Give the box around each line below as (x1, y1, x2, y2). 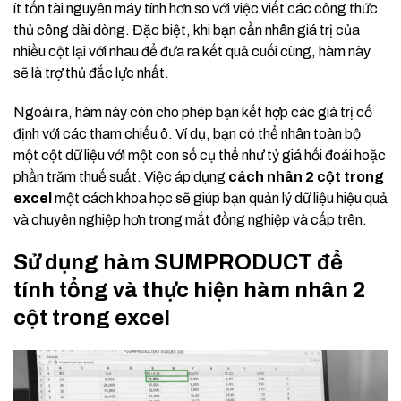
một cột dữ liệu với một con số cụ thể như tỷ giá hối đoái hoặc (13, 147, 386, 163)
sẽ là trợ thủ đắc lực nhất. (13, 64, 169, 81)
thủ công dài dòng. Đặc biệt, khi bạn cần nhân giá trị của (13, 21, 360, 38)
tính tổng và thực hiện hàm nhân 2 (13, 277, 365, 302)
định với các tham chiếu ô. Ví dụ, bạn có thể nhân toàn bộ (13, 125, 361, 141)
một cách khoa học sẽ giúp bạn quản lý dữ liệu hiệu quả (52, 190, 388, 206)
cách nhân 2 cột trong (228, 168, 384, 184)
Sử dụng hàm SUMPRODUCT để (13, 250, 343, 274)
